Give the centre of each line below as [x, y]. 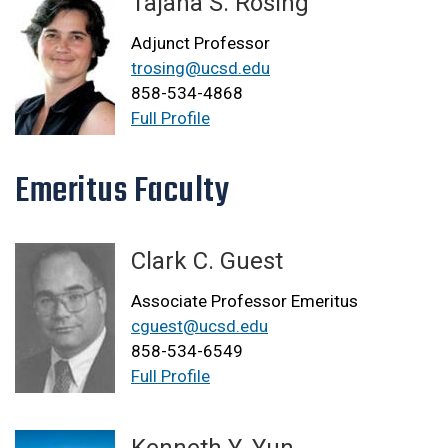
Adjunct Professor [200, 43]
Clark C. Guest [207, 261]
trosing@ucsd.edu [200, 68]
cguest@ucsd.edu [199, 326]
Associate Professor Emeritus [244, 301]
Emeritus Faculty [122, 192]
